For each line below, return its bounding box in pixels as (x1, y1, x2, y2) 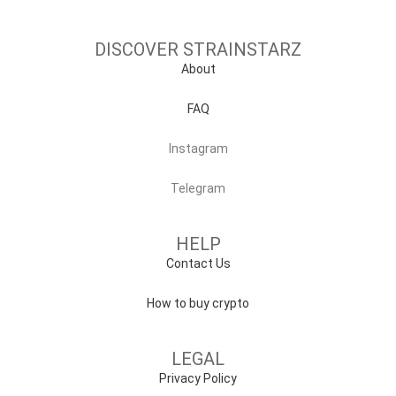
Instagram (168, 141, 228, 156)
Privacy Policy (159, 371, 237, 385)
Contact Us (165, 256, 231, 270)
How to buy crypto (147, 296, 249, 310)
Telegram (171, 181, 225, 195)
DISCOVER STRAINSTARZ (95, 39, 301, 60)
